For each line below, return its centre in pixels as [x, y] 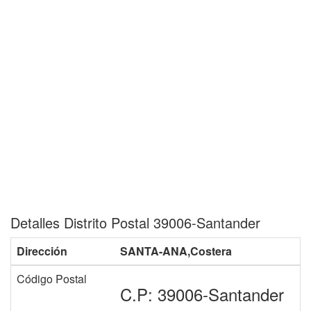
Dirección [42, 251]
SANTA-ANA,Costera [176, 251]
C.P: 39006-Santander [202, 294]
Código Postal [52, 279]
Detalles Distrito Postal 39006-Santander [135, 222]
